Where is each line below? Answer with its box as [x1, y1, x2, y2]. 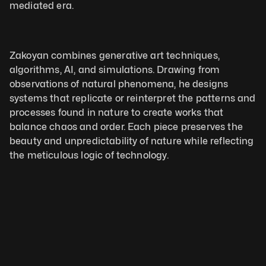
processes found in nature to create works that [9, 107, 224, 118]
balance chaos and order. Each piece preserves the [9, 121, 243, 132]
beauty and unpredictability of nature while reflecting [9, 135, 254, 147]
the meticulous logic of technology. [9, 150, 172, 161]
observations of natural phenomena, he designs [9, 78, 229, 90]
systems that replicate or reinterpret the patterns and [9, 93, 256, 104]
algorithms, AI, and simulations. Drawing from [9, 64, 220, 75]
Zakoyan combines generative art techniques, [9, 50, 220, 61]
